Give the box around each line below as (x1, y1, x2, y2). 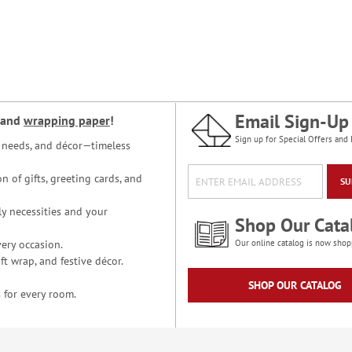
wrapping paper (24, 112, 110, 129)
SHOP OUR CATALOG (247, 278, 342, 293)
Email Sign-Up (235, 109, 349, 134)
